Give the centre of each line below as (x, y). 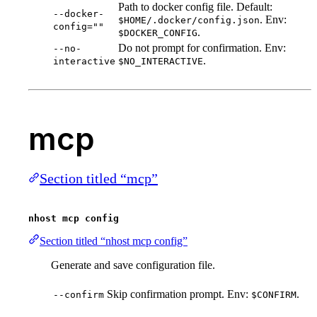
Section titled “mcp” (99, 179)
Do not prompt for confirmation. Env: (202, 48)
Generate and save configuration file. (133, 265)
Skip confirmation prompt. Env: (179, 294)
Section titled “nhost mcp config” (114, 241)
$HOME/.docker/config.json (189, 21)
